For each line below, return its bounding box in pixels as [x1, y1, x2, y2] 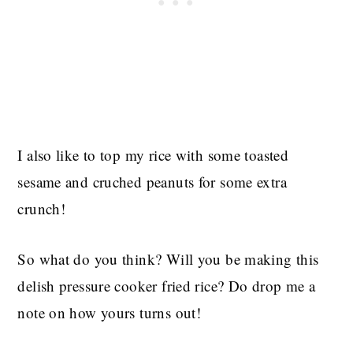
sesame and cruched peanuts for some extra [17, 172, 287, 192]
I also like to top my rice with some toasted [17, 145, 289, 165]
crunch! [17, 199, 66, 219]
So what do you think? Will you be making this [17, 249, 319, 269]
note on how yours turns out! [17, 303, 202, 323]
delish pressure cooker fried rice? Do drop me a [17, 276, 316, 296]
